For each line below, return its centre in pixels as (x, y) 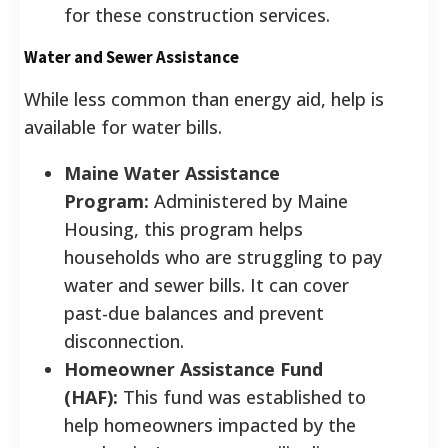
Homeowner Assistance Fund (193, 368)
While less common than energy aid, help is (204, 98)
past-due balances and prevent (194, 312)
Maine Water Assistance (172, 172)
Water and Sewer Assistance (131, 56)
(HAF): (91, 396)
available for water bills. (123, 126)
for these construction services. (197, 14)
